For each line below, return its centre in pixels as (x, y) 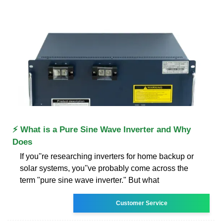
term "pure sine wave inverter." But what (89, 180)
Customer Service (141, 203)
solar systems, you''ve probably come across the (104, 168)
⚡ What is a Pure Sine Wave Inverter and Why (102, 129)
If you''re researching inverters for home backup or (107, 156)
